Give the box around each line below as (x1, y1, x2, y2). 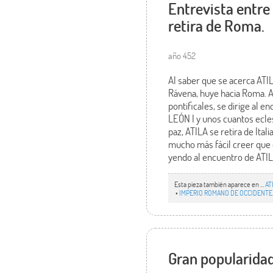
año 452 (168, 49, 196, 62)
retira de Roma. (168, 15, 265, 36)
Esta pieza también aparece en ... (174, 179, 266, 190)
